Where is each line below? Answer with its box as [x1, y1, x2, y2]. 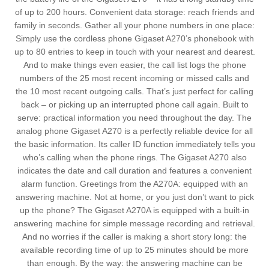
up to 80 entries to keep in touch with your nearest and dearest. [14, 47, 255, 57]
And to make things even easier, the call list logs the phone [23, 60, 246, 70]
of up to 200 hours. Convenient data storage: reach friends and [14, 7, 255, 17]
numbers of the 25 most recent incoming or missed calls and [20, 73, 249, 83]
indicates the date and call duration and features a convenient [17, 166, 252, 176]
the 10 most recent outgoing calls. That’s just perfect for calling [16, 86, 253, 97]
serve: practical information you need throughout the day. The [17, 113, 252, 123]
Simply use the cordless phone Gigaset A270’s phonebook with [15, 34, 254, 44]
